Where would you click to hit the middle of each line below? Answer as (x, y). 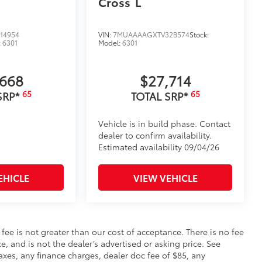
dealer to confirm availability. (155, 135)
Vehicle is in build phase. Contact (165, 124)
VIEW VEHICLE (165, 178)
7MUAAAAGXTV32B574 (151, 35)
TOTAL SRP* (161, 96)
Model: (111, 43)
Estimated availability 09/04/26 (159, 147)
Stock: (199, 35)
